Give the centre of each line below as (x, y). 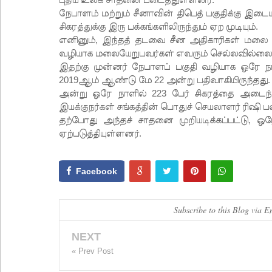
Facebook (97, 171)
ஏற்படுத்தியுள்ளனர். (100, 133)
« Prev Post (93, 251)
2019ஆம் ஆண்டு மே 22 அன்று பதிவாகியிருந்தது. (165, 80)
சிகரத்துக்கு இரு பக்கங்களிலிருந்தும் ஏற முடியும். (158, 26)
